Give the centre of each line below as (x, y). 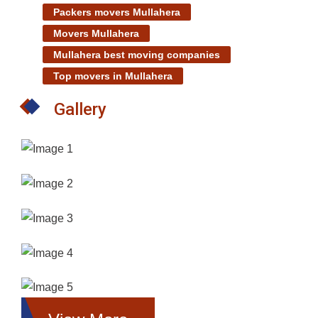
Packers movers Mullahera (117, 12)
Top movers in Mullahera (113, 76)
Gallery (80, 109)
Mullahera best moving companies (137, 54)
